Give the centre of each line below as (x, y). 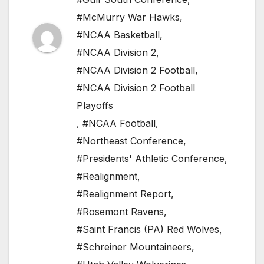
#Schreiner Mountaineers (134, 247)
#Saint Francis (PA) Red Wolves (148, 230)
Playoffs (95, 106)
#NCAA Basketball (118, 35)
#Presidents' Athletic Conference (151, 159)
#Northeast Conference (130, 141)
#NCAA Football (119, 123)
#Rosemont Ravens (120, 212)
